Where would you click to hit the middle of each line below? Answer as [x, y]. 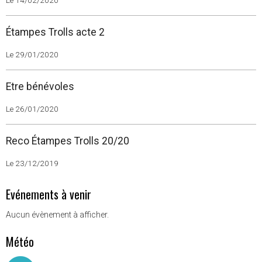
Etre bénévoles [40, 87]
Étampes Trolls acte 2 [55, 32]
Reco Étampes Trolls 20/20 [68, 141]
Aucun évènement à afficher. [57, 215]
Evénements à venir [49, 194]
